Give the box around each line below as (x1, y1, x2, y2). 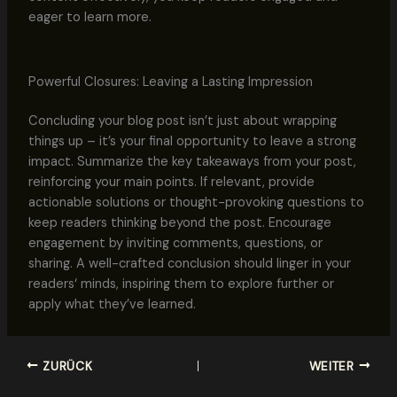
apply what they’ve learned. (27, 296, 196, 314)
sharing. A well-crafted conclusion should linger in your (27, 255, 351, 273)
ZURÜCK (38, 358, 93, 374)
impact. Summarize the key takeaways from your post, (27, 153, 356, 171)
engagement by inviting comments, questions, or (27, 235, 323, 253)
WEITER (308, 358, 359, 374)
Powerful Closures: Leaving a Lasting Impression (27, 73, 313, 90)
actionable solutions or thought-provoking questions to (27, 194, 364, 212)
